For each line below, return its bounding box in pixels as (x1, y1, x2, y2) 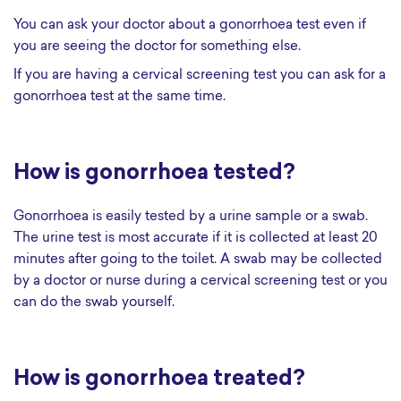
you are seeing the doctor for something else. (13, 40, 301, 54)
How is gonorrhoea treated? (13, 369, 305, 390)
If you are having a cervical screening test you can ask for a (13, 69, 386, 82)
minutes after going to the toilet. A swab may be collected (13, 253, 382, 267)
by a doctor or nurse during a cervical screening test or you (13, 275, 388, 288)
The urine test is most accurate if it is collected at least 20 (13, 232, 378, 245)
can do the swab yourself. (13, 296, 175, 310)
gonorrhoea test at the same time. (13, 90, 226, 104)
